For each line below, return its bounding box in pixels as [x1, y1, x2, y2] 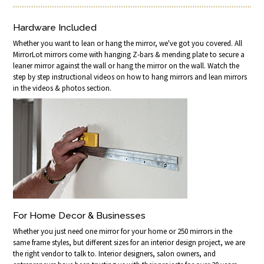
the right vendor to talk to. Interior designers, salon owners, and [13, 248, 216, 259]
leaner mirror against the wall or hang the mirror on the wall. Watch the [13, 60, 240, 71]
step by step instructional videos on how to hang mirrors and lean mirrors [13, 71, 247, 82]
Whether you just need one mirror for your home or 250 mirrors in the [13, 226, 233, 236]
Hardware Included [13, 21, 97, 33]
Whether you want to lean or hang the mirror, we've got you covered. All [13, 38, 243, 48]
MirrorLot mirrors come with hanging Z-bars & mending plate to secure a [13, 49, 245, 60]
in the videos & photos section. [13, 82, 112, 93]
